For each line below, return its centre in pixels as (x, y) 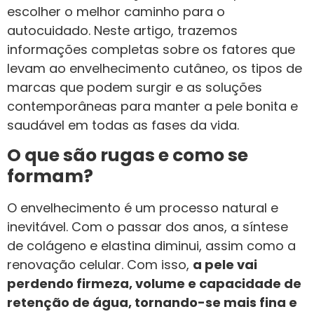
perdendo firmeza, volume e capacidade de (154, 283)
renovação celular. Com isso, (100, 264)
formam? (50, 176)
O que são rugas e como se (128, 155)
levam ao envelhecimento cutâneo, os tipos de (155, 69)
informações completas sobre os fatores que (151, 50)
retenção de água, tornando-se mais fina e (152, 302)
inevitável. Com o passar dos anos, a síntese (148, 226)
